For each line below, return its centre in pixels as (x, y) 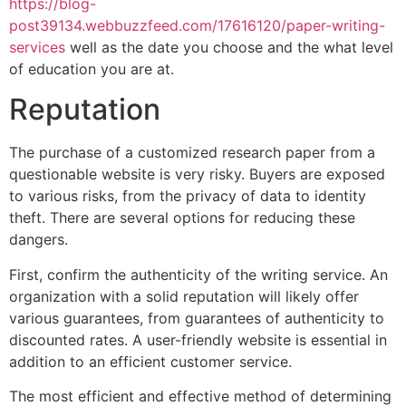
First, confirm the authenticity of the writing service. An (198, 274)
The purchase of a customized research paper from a (192, 153)
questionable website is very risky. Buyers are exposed (197, 174)
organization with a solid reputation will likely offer (184, 296)
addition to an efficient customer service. (150, 361)
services (37, 47)
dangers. (39, 240)
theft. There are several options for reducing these (182, 218)
